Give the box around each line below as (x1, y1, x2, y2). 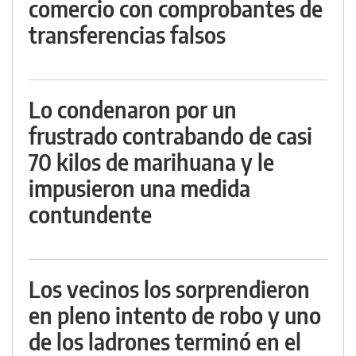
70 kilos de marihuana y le (29, 148, 274, 176)
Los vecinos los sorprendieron (29, 275, 310, 304)
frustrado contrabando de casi (29, 122, 312, 150)
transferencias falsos (29, 21, 226, 49)
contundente (29, 200, 152, 229)
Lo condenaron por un (29, 95, 237, 124)
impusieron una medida (29, 174, 250, 203)
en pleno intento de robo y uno (29, 301, 321, 330)
